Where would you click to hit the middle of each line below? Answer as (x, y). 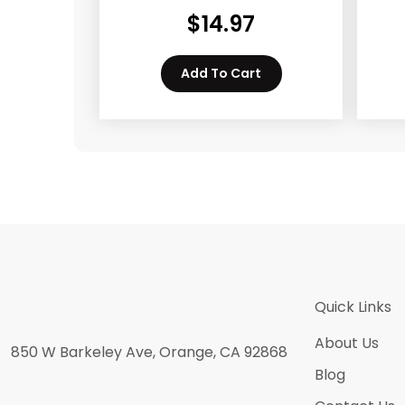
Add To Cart (221, 73)
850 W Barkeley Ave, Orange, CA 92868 (149, 352)
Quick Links (353, 307)
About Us (347, 343)
